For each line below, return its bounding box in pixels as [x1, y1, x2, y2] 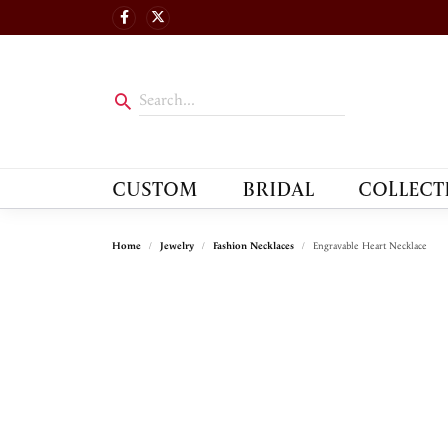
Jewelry [160, 240, 194, 253]
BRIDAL [241, 173, 314, 204]
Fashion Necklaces [213, 240, 294, 253]
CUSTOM [112, 173, 198, 204]
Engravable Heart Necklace [313, 240, 427, 253]
